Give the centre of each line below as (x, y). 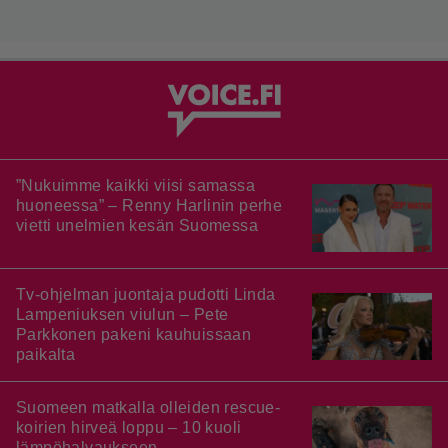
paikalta (46, 354)
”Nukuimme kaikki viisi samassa (135, 186)
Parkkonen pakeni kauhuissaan (134, 334)
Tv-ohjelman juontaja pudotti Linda (146, 294)
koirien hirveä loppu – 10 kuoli (129, 427)
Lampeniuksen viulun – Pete (122, 314)
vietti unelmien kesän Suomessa (137, 226)
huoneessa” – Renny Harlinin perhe (149, 206)
